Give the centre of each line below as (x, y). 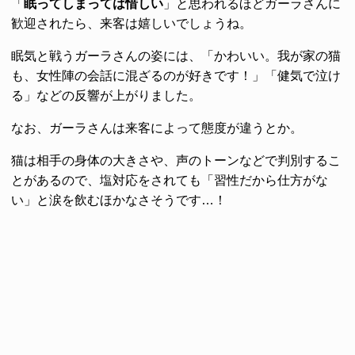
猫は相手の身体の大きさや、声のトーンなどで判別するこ (176, 160)
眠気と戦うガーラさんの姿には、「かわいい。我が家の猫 (176, 55)
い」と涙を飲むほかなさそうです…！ (119, 200)
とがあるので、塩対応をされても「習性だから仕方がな (170, 180)
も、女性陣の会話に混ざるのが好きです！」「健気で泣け (176, 75)
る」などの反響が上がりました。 (106, 95)
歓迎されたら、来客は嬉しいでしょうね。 (132, 23)
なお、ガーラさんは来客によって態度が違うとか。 (157, 128)
